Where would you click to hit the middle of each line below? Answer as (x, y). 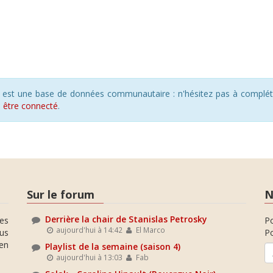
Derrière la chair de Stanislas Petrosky (126, 219)
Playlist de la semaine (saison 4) (113, 247)
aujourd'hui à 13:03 (89, 257)
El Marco (149, 230)
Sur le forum (61, 194)
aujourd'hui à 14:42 (89, 230)
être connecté (30, 105)
